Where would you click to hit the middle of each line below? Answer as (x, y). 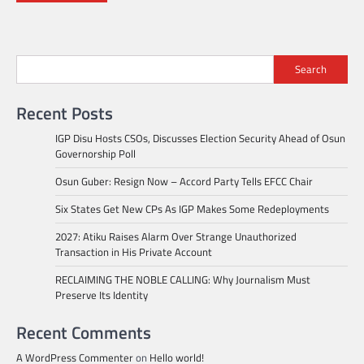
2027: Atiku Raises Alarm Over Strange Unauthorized (176, 236)
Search (311, 69)
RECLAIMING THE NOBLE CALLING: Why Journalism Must (183, 279)
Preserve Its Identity (102, 295)
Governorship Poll (95, 153)
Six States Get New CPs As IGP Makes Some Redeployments (192, 208)
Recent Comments (84, 332)
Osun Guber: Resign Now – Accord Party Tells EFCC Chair (184, 181)
